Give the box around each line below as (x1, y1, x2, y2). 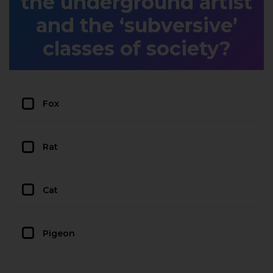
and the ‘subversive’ (35, 13, 238, 38)
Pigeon (43, 227, 75, 239)
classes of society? (42, 37, 231, 61)
